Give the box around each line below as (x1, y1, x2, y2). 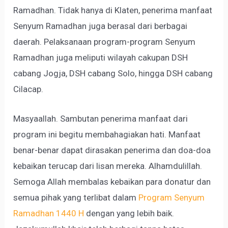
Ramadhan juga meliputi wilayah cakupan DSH (13, 52, 188, 63)
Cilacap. (13, 84, 44, 95)
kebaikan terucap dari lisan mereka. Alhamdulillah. (13, 161, 203, 172)
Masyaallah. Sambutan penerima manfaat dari (13, 113, 188, 124)
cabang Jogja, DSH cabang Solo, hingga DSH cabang (13, 68, 213, 79)
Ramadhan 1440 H (13, 208, 84, 219)
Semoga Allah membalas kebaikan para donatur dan (13, 177, 211, 187)
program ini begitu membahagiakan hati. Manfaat (13, 129, 201, 140)
